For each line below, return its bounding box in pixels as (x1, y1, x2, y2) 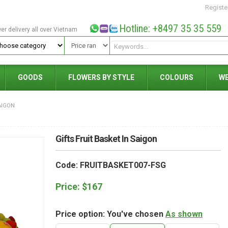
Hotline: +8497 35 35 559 (119, 22, 221, 35)
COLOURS (160, 73, 193, 81)
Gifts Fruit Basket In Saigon (55, 133, 157, 144)
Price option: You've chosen (55, 209, 165, 219)
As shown (165, 209, 203, 219)
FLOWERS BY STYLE (68, 73, 134, 81)
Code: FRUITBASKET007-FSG (55, 160, 166, 170)
